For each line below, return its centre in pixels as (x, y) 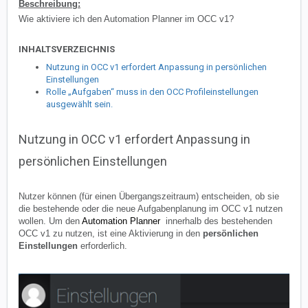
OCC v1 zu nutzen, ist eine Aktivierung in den (111, 234)
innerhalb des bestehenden (216, 221)
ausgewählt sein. (79, 104)
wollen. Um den (50, 221)
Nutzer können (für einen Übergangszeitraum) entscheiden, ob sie (149, 197)
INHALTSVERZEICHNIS (67, 49)
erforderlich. (102, 246)
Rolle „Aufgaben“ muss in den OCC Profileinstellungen (152, 92)
